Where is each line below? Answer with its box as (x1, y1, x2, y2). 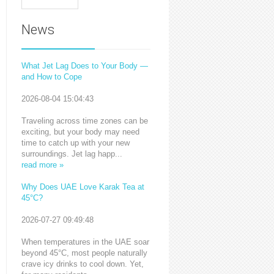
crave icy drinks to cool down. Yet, (21, 259, 144, 268)
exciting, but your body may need (21, 127, 139, 136)
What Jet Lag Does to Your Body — (21, 61, 148, 70)
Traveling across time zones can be (21, 116, 148, 125)
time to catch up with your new (21, 138, 130, 147)
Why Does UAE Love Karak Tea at (21, 182, 144, 191)
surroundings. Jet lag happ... (21, 149, 122, 158)
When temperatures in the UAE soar (21, 237, 149, 246)
